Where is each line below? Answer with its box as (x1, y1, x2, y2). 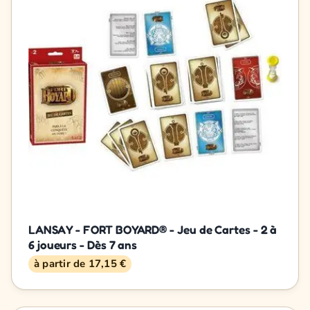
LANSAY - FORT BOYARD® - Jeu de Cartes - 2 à (28, 221, 277, 237)
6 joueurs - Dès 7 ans (28, 237, 138, 252)
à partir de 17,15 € (34, 256, 127, 271)
